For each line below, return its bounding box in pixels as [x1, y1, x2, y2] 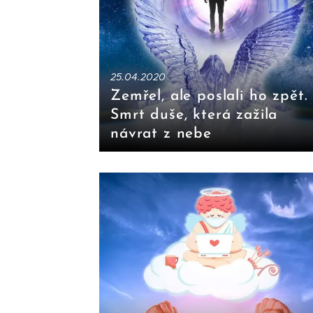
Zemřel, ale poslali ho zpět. [110, 89, 308, 104]
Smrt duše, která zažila [110, 108, 278, 123]
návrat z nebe [110, 126, 212, 142]
